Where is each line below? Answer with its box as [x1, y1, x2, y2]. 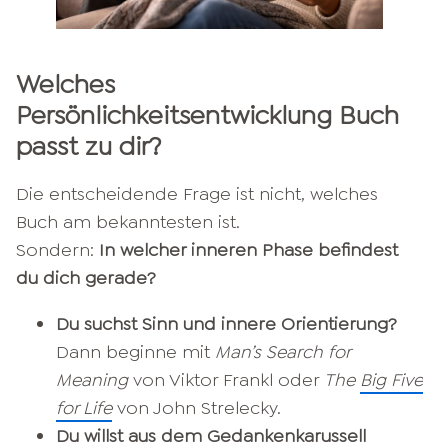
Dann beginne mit [56, 339, 215, 364]
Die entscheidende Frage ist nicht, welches [16, 181, 378, 206]
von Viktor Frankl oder [133, 367, 324, 392]
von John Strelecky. [117, 395, 281, 420]
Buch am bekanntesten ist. [16, 209, 240, 234]
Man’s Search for [215, 339, 350, 364]
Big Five [360, 367, 423, 392]
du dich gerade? [16, 265, 156, 290]
